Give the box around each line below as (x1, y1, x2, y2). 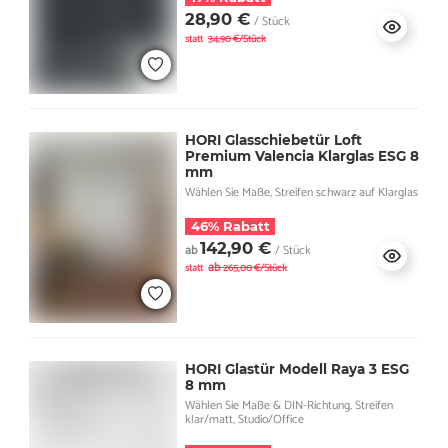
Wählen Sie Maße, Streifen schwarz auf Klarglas (184, 182, 418, 202)
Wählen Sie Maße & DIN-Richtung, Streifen (184, 395, 393, 415)
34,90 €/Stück (207, 30, 266, 47)
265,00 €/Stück (222, 259, 287, 276)
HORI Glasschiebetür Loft (184, 131, 362, 148)
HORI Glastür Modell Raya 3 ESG (184, 360, 409, 377)
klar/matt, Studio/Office (184, 409, 304, 429)
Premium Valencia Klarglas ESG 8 (184, 147, 419, 164)
